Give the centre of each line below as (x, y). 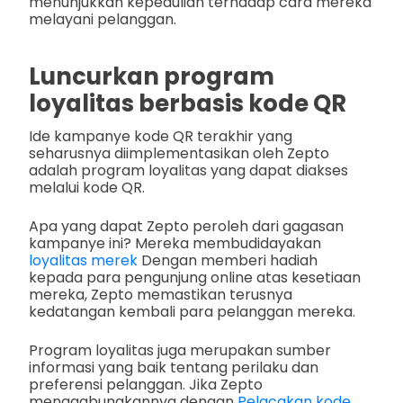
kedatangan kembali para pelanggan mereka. (192, 312)
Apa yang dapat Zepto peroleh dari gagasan (186, 227)
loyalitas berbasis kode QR (188, 103)
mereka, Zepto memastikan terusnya (161, 295)
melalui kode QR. (87, 188)
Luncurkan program (152, 76)
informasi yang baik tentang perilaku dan (174, 368)
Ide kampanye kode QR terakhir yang (161, 137)
